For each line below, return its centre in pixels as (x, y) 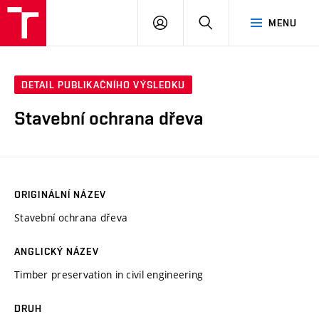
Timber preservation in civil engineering (109, 274)
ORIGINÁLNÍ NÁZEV (60, 194)
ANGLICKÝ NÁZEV (57, 251)
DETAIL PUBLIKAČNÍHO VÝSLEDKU (104, 85)
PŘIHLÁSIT (192, 22)
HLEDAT (231, 22)
